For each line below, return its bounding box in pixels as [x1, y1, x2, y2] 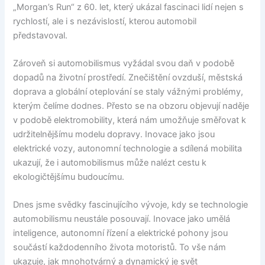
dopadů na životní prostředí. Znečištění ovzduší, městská [13, 72, 243, 83]
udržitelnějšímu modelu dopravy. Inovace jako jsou [13, 128, 215, 140]
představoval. [13, 30, 68, 41]
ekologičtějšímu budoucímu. [13, 171, 125, 182]
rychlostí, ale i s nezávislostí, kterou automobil [13, 15, 197, 27]
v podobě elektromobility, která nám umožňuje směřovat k [13, 114, 247, 125]
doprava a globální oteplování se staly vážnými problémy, [13, 86, 244, 97]
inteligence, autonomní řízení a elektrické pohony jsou [13, 228, 228, 239]
